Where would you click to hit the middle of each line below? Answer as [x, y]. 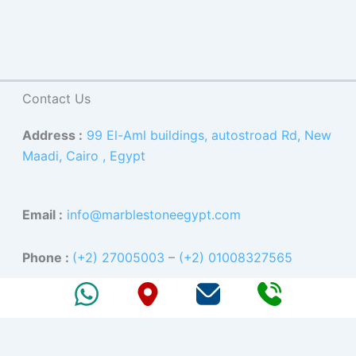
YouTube [225, 298]
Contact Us [57, 98]
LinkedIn [243, 298]
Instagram [213, 298]
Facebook [173, 298]
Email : [43, 214]
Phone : [48, 257]
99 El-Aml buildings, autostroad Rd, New [209, 135]
